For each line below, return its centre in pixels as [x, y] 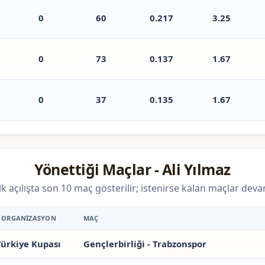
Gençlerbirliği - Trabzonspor [145, 244]
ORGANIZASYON [29, 218]
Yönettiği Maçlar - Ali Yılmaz [132, 169]
